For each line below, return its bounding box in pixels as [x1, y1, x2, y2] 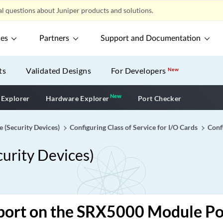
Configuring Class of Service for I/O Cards [70, 123, 198, 131]
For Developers [111, 66, 168, 75]
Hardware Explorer [45, 94, 110, 103]
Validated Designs [26, 66, 92, 75]
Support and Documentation [101, 34, 201, 42]
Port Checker [137, 94, 182, 103]
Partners [39, 34, 70, 42]
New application [121, 92, 180, 102]
